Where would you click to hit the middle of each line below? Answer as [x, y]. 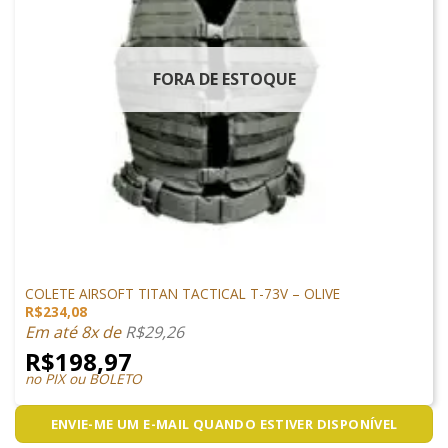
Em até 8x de [74, 332]
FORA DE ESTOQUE [224, 79]
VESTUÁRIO [55, 275]
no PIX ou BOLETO [83, 379]
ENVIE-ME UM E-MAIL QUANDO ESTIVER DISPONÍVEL [224, 424]
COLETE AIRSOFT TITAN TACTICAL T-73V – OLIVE [182, 293]
